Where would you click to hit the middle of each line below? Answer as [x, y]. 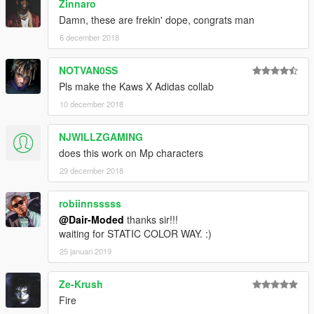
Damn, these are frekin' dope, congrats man [157, 19]
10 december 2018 [91, 103]
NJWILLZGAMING [101, 136]
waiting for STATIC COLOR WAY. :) [135, 233]
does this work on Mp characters [131, 152]
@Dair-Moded [91, 219]
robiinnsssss [90, 203]
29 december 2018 [91, 170]
